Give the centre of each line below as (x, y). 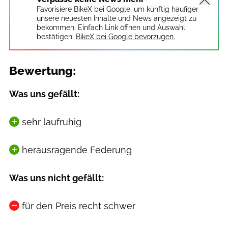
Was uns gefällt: (44, 94)
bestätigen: (55, 37)
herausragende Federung (77, 150)
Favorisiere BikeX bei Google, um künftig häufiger (118, 9)
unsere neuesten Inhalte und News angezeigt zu (117, 19)
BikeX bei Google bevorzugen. (125, 37)
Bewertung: (42, 71)
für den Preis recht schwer (78, 206)
